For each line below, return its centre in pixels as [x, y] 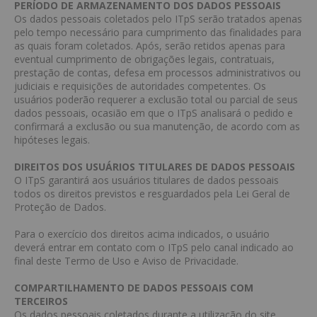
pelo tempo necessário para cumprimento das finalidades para [158, 32]
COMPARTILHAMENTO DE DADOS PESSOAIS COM [134, 288]
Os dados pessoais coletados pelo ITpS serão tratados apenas [158, 19]
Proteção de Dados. [60, 207]
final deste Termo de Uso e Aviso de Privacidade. [126, 261]
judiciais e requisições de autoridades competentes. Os [140, 86]
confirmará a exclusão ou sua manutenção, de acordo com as [157, 126]
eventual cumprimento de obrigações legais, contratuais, [144, 59]
